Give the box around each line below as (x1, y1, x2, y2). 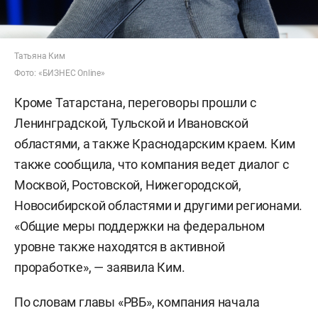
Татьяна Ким (14, 50, 65, 61)
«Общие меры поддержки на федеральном (14, 218, 265, 234)
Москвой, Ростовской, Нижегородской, (14, 177, 241, 192)
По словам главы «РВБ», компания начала (14, 294, 260, 309)
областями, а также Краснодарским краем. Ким (14, 136, 295, 151)
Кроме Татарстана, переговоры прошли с (14, 94, 256, 110)
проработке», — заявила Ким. (14, 259, 185, 275)
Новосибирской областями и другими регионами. (14, 197, 303, 213)
